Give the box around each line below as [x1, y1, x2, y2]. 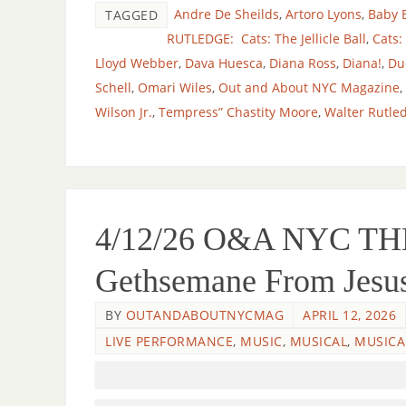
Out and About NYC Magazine [218, 79, 400, 97]
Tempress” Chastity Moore [159, 103, 318, 121]
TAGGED [105, 6, 158, 24]
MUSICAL [289, 332, 347, 350]
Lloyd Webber [95, 54, 179, 72]
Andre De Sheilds [174, 5, 279, 24]
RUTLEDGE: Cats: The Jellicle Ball [167, 30, 366, 48]
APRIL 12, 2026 [303, 305, 396, 324]
